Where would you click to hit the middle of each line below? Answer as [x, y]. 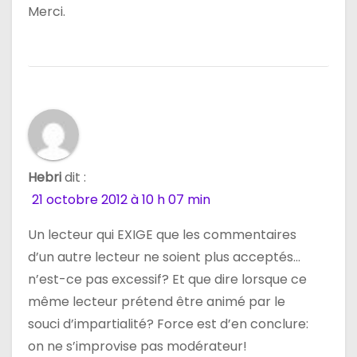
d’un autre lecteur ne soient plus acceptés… [164, 257]
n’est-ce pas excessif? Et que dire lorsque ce [167, 280]
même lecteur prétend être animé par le [157, 302]
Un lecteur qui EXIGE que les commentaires [162, 235]
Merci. [47, 12]
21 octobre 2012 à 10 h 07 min [121, 200]
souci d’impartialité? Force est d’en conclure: [168, 324]
